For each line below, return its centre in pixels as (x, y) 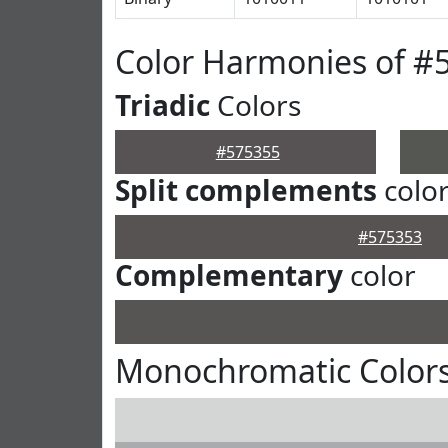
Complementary (229, 275)
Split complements (246, 190)
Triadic (162, 105)
